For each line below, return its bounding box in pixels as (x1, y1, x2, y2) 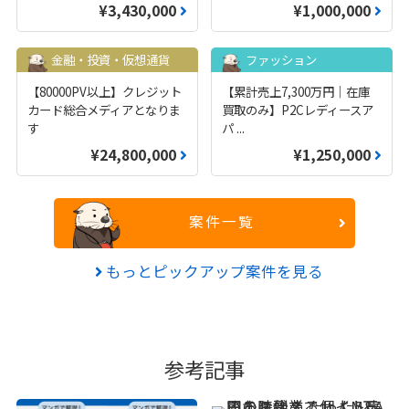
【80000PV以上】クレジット (27, 82, 183, 101)
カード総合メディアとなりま (27, 100, 182, 120)
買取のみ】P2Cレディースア (221, 100, 373, 120)
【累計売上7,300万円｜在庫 (221, 82, 370, 101)
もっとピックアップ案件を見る (102, 260, 323, 283)
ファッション (245, 49, 317, 68)
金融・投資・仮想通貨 (50, 49, 170, 68)
